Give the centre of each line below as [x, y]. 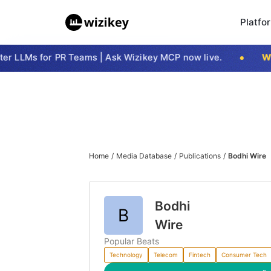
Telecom [166, 255]
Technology [126, 255]
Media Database [144, 156]
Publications [200, 156]
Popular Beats [132, 241]
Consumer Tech [244, 255]
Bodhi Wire [247, 156]
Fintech [200, 255]
